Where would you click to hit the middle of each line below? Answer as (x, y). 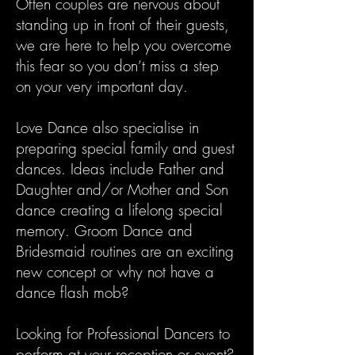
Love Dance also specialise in (107, 128)
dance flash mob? (72, 292)
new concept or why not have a (115, 272)
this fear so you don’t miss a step (117, 66)
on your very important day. (102, 86)
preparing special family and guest (125, 148)
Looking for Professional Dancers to (123, 334)
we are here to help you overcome (124, 45)
